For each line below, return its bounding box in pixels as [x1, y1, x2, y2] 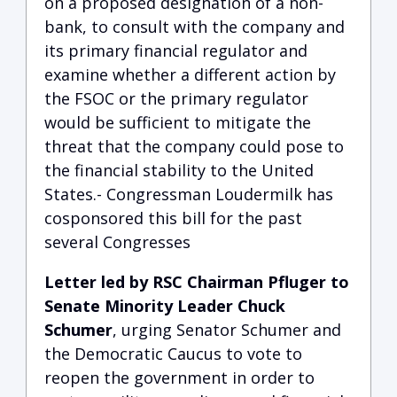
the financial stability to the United [44, 160, 314, 181]
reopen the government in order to [44, 367, 315, 388]
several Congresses [44, 231, 191, 253]
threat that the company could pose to [44, 136, 344, 157]
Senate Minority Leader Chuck [44, 295, 285, 316]
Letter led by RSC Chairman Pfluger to [44, 271, 349, 292]
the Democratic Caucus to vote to [44, 343, 302, 364]
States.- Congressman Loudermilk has [44, 183, 333, 205]
